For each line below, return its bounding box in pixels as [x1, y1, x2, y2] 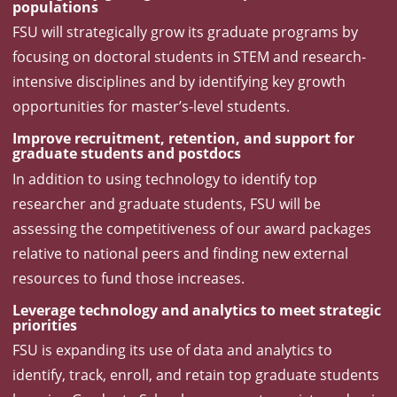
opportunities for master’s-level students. [12, 97, 290, 117]
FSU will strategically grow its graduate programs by [12, 22, 358, 43]
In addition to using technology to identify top [12, 168, 317, 189]
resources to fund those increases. [12, 268, 245, 288]
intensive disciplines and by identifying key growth [12, 72, 346, 92]
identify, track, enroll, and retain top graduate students [12, 364, 379, 385]
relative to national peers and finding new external [12, 243, 348, 263]
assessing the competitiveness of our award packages [12, 218, 371, 238]
